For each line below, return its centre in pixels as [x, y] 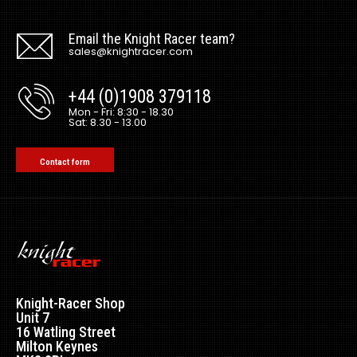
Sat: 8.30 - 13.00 [108, 122]
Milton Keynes [57, 346]
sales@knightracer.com [131, 51]
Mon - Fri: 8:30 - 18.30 [121, 112]
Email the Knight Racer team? [152, 39]
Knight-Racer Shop [71, 303]
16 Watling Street [66, 332]
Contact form [65, 162]
